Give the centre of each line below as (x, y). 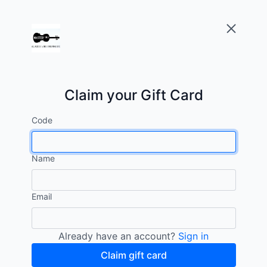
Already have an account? (118, 236)
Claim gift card (133, 255)
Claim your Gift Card (133, 95)
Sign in (193, 236)
